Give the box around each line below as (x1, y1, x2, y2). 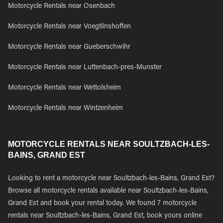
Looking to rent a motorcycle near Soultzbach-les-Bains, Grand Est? (8, 175, 215, 182)
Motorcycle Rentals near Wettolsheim (8, 85, 121, 92)
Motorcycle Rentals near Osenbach (8, 3, 115, 10)
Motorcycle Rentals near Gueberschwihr (8, 44, 130, 51)
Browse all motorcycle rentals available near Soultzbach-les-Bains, (8, 188, 209, 195)
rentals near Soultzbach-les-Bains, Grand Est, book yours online (8, 213, 202, 220)
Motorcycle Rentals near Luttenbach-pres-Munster (8, 64, 162, 71)
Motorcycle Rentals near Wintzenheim (8, 105, 123, 112)
